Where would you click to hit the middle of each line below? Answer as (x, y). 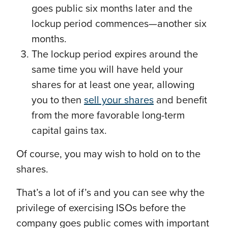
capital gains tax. (70, 131)
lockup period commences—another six (119, 24)
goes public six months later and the (112, 8)
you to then (58, 100)
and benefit (180, 100)
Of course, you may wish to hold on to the (108, 154)
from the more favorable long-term (108, 115)
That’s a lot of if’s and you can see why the (110, 193)
